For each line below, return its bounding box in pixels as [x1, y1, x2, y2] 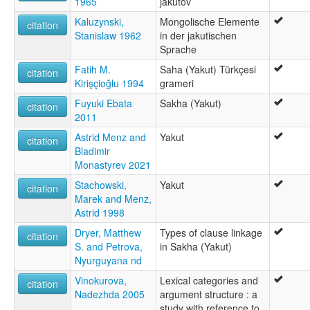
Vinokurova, [75, 273, 127, 287]
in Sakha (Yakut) [160, 239, 232, 253]
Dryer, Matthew [75, 225, 141, 239]
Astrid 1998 [75, 205, 125, 219]
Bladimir [75, 143, 110, 158]
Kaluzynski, [75, 14, 124, 28]
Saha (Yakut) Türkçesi [160, 62, 256, 76]
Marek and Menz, [75, 191, 152, 206]
